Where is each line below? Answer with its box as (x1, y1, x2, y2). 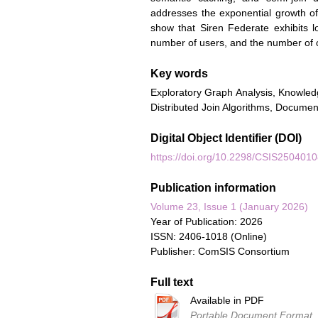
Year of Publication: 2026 (150, 215, 263, 227)
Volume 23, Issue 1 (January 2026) (150, 200, 308, 212)
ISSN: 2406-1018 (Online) (150, 230, 267, 242)
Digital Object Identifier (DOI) (150, 132, 302, 145)
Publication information (150, 181, 276, 194)
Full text (150, 275, 193, 288)
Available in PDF (190, 295, 264, 307)
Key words (150, 67, 208, 80)
